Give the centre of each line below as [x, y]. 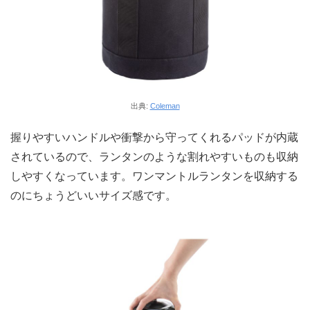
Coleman [165, 106]
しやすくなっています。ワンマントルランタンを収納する [154, 176]
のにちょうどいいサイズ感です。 [93, 196]
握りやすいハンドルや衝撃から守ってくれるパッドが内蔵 [154, 138]
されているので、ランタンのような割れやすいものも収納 [154, 157]
